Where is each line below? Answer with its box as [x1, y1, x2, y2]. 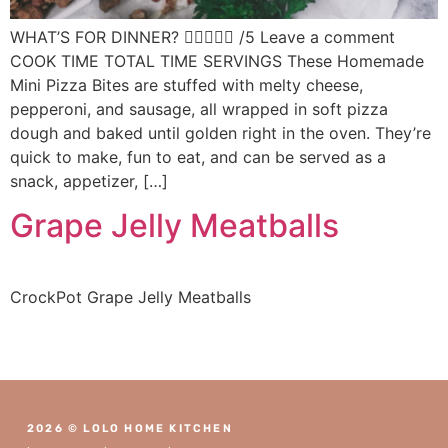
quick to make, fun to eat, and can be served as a [10, 147, 386, 167]
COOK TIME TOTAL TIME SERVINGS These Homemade [10, 51, 424, 71]
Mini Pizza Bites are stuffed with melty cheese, [10, 75, 363, 95]
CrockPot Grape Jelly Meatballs [10, 287, 251, 308]
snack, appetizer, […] [10, 171, 168, 191]
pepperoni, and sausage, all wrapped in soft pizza [10, 99, 388, 119]
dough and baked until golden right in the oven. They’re [10, 123, 431, 143]
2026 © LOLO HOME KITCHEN [27, 421, 233, 435]
